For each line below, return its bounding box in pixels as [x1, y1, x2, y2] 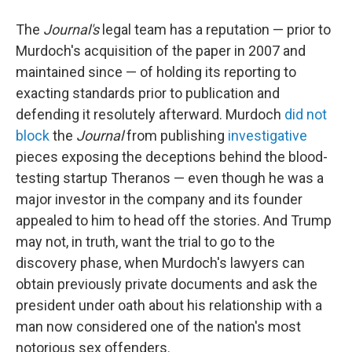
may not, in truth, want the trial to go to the [16, 233, 275, 250]
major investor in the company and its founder [16, 191, 302, 207]
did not [284, 106, 327, 123]
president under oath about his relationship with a [16, 297, 322, 313]
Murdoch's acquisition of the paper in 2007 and [16, 42, 306, 59]
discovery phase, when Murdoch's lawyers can [16, 255, 305, 271]
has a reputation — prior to [170, 21, 331, 38]
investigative [228, 127, 307, 144]
